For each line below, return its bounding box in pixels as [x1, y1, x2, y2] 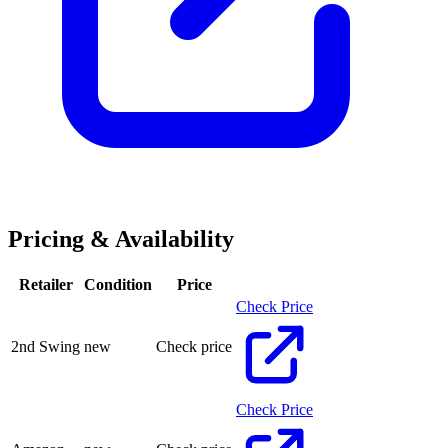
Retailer [18, 275, 73, 293]
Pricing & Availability [8, 225, 234, 252]
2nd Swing [11, 337, 80, 355]
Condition [84, 275, 152, 293]
